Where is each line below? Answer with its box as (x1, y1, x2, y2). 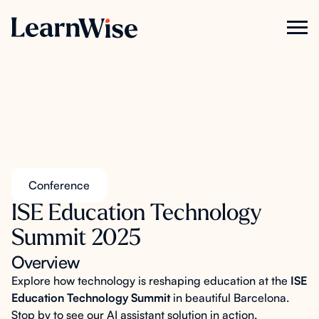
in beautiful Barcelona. (173, 291, 289, 305)
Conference (28, 178, 90, 192)
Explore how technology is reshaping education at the (11, 273, 291, 288)
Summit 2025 (11, 228, 141, 251)
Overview (11, 251, 80, 273)
